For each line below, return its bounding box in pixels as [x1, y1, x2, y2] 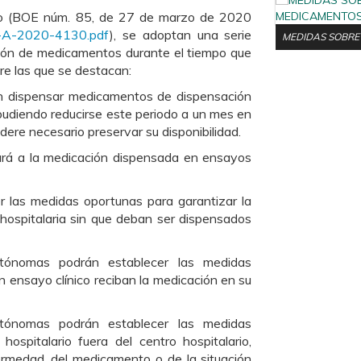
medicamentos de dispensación [68, 88, 252, 104]
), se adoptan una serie [110, 27, 252, 43]
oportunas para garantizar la [84, 193, 252, 209]
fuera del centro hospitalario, [78, 333, 252, 349]
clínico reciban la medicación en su [56, 272, 252, 288]
